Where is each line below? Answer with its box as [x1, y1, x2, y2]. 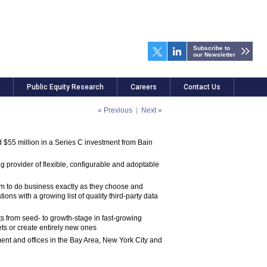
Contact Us [184, 83, 221, 91]
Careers [131, 83, 157, 91]
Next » [141, 106, 162, 114]
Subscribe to [193, 45, 230, 51]
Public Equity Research [27, 83, 104, 91]
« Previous [98, 106, 132, 114]
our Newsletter [193, 51, 235, 58]
